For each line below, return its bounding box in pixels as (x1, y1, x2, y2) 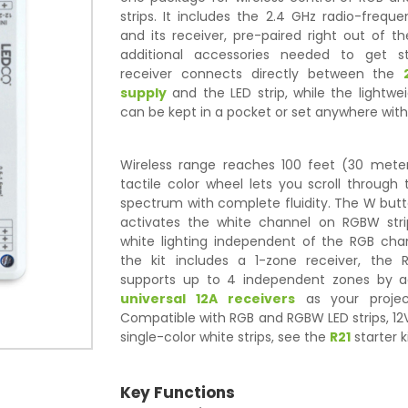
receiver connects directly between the (120, 65, 404, 83)
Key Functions (120, 382, 235, 403)
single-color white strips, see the (120, 328, 330, 346)
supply (120, 84, 167, 102)
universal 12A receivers (120, 290, 295, 308)
